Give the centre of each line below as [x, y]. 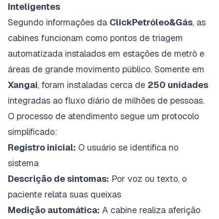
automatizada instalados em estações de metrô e [106, 53]
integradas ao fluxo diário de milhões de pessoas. [106, 100]
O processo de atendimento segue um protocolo [103, 116]
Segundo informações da [59, 22]
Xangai [23, 85]
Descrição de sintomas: [58, 178]
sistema [23, 163]
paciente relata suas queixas [65, 194]
